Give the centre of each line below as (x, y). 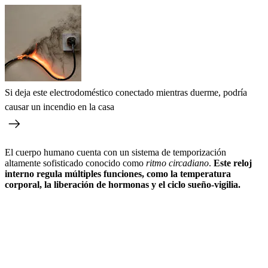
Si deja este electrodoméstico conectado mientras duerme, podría (126, 92)
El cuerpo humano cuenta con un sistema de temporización (115, 152)
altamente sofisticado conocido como (75, 163)
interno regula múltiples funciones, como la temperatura (118, 173)
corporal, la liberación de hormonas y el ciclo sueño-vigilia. (123, 184)
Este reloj (233, 163)
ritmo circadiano (177, 163)
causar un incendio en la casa (60, 106)
